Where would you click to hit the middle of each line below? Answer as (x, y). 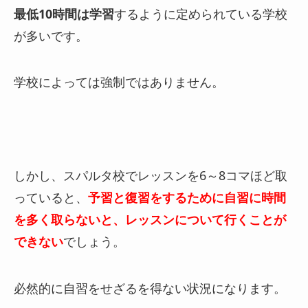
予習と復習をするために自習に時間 (187, 198)
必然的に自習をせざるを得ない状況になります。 (150, 288)
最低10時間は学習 (64, 13)
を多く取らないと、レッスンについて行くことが (150, 220)
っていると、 (51, 198)
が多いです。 (51, 35)
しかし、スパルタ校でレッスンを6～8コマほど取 (151, 176)
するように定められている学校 (201, 13)
